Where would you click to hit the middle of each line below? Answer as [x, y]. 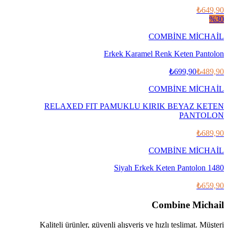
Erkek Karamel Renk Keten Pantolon [164, 53]
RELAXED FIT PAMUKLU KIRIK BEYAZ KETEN [134, 106]
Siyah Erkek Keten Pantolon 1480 [169, 167]
